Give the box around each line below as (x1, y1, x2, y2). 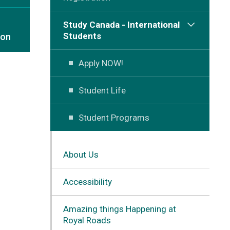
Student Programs (78, 112, 149, 123)
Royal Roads (63, 215, 111, 225)
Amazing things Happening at (63, 203, 176, 214)
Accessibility (63, 176, 112, 187)
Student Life (78, 85, 126, 95)
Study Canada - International (63, 19, 180, 30)
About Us (63, 149, 99, 160)
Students (63, 30, 101, 41)
